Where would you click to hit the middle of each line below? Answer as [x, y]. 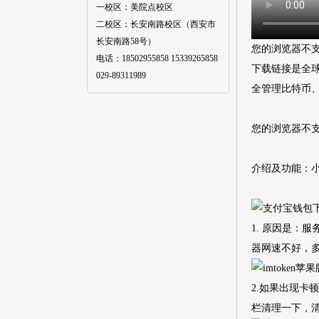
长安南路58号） [126, 41]
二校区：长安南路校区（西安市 [156, 24]
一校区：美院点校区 [135, 7]
